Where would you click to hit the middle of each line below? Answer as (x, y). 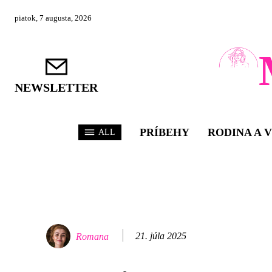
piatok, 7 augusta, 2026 (53, 18)
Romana (92, 236)
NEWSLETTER (56, 87)
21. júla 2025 (161, 236)
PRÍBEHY (164, 132)
